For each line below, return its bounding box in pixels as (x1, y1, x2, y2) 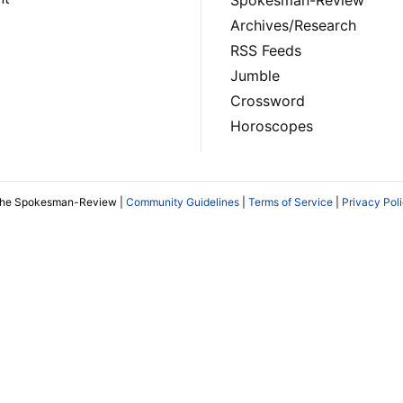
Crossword (230, 91, 305, 110)
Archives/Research (230, 15, 356, 34)
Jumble (230, 66, 280, 85)
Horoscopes (230, 116, 313, 135)
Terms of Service (248, 195, 333, 210)
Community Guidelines (126, 195, 239, 210)
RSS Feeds (230, 40, 301, 59)
